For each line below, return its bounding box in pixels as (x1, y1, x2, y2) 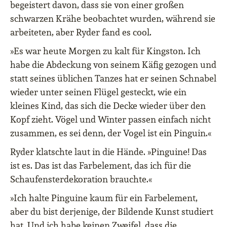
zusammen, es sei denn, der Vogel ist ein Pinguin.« (10, 127, 211, 139)
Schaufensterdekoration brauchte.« (10, 173, 152, 185)
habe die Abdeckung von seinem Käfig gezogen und (10, 59, 216, 71)
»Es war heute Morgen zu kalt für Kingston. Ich (10, 45, 201, 57)
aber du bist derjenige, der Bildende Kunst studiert (10, 206, 213, 218)
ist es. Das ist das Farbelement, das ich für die (10, 160, 191, 172)
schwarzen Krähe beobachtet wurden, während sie (10, 13, 215, 25)
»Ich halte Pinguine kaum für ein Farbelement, (10, 192, 198, 204)
